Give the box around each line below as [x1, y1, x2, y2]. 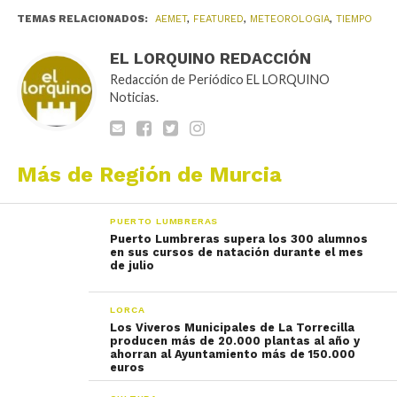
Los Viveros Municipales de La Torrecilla [110, 321, 355, 334]
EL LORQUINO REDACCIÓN [109, 50, 311, 67]
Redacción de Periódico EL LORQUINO [109, 72, 330, 87]
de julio [110, 259, 155, 272]
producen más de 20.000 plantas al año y [110, 334, 361, 347]
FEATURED [192, 13, 244, 25]
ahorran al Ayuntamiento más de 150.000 [110, 347, 356, 361]
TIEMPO [335, 13, 372, 25]
